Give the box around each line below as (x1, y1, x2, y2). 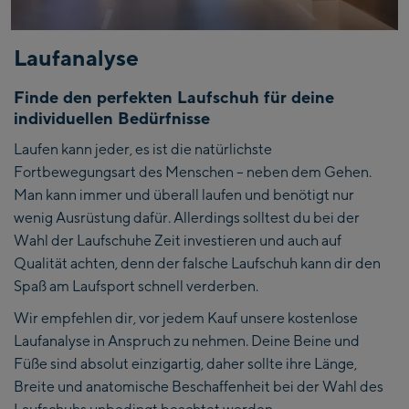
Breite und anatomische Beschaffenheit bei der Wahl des (14, 377, 383, 395)
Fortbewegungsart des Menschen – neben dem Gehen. (14, 163, 372, 181)
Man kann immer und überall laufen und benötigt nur (14, 185, 354, 204)
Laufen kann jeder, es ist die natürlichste (14, 140, 272, 158)
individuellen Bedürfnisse (14, 108, 211, 128)
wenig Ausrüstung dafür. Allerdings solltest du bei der (14, 208, 360, 226)
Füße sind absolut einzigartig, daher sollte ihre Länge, (14, 354, 357, 372)
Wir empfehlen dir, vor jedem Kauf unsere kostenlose (14, 309, 358, 327)
